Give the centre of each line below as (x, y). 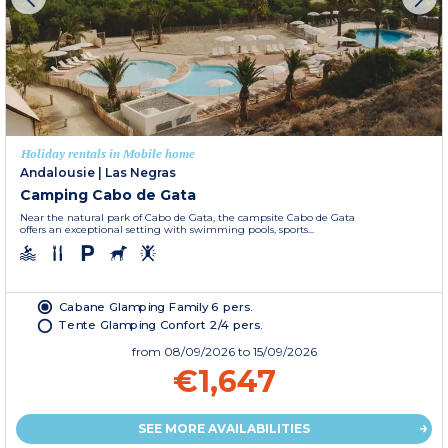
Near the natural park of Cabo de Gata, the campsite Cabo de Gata (187, 218)
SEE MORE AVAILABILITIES (224, 429)
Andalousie (57, 173)
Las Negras (140, 173)
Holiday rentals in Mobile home (108, 154)
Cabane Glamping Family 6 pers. (156, 306)
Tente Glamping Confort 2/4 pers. (161, 325)
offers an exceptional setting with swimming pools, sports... (167, 230)
